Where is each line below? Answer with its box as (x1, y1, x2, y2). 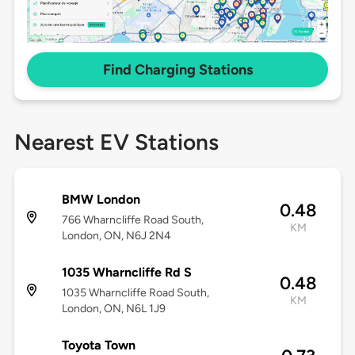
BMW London (61, 192, 140, 208)
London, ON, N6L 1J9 (61, 302, 166, 316)
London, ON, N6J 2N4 (61, 229, 171, 243)
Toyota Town (61, 338, 136, 353)
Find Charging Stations (102, 61, 253, 79)
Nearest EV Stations (13, 128, 219, 156)
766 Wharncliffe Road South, (61, 213, 204, 227)
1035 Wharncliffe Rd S (61, 265, 192, 281)
